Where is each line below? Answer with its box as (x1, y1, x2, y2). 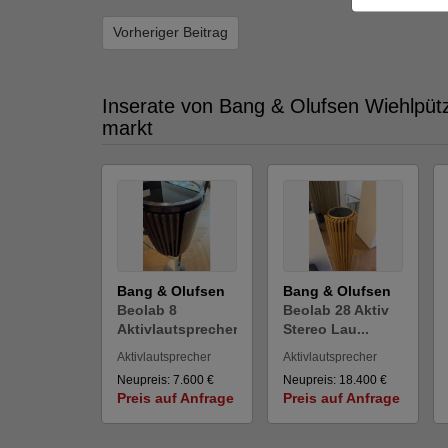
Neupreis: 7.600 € (117, 373, 214, 388)
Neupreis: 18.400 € (283, 373, 388, 388)
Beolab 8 (117, 302, 177, 319)
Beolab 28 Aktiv (283, 302, 390, 319)
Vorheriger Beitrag (113, 24, 228, 40)
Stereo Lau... (283, 321, 370, 338)
